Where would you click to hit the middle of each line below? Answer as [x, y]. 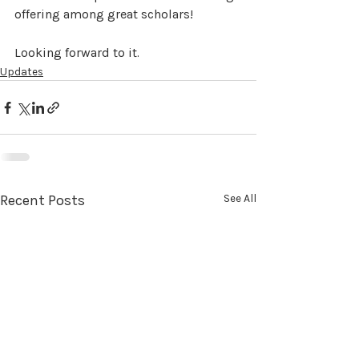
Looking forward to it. [77, 53]
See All [240, 199]
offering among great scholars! [104, 14]
